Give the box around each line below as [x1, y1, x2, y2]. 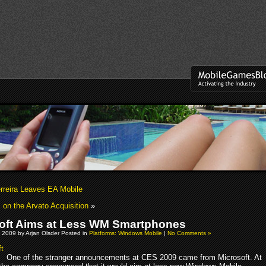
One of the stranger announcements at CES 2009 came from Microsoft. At [7, 252, 262, 262]
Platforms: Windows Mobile [89, 229, 162, 236]
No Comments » [167, 229, 211, 236]
